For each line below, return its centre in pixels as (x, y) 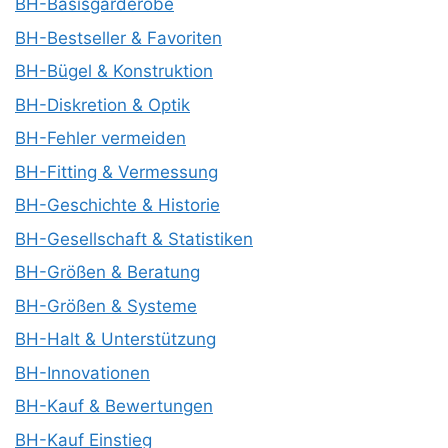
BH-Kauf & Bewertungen (114, 406)
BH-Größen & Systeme (106, 305)
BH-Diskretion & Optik (102, 104)
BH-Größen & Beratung (107, 272)
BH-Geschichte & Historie (117, 205)
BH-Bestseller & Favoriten (118, 37)
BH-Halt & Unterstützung (115, 339)
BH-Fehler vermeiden (100, 138)
